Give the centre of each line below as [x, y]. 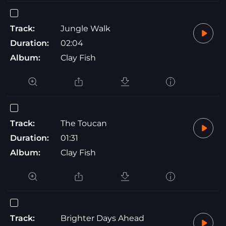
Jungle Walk [86, 28]
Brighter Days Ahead [102, 218]
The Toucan [84, 123]
